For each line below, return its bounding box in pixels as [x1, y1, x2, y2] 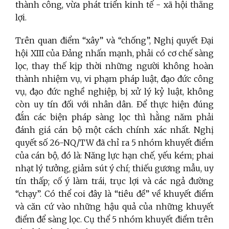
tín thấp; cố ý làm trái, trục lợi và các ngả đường [15, 175, 214, 186]
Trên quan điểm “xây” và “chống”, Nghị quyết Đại [15, 35, 214, 45]
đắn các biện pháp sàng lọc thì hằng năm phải [15, 111, 214, 122]
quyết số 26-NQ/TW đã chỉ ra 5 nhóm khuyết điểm [15, 137, 214, 148]
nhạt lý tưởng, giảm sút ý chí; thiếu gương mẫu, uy [15, 163, 214, 173]
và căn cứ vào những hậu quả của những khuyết [15, 201, 214, 212]
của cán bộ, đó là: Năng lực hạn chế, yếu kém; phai [15, 150, 214, 161]
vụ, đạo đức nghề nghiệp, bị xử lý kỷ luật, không [15, 86, 214, 97]
